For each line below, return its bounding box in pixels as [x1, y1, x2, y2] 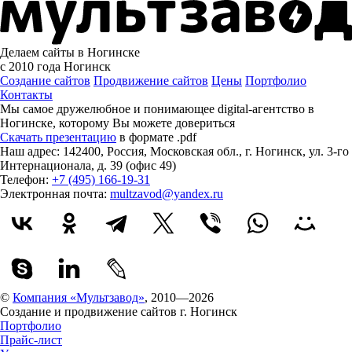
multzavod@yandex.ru [110, 187, 223, 201]
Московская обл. [150, 145, 239, 159]
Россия [107, 145, 144, 159]
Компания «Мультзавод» [13, 291, 145, 305]
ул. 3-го [309, 145, 349, 159]
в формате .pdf [116, 130, 196, 145]
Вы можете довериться [112, 116, 235, 130]
